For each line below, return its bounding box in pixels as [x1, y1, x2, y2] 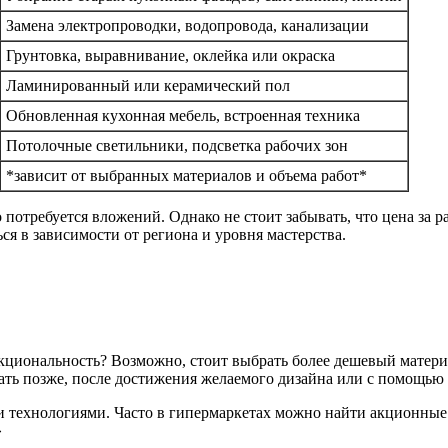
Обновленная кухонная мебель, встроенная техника [6, 107, 360, 125]
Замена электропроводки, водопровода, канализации [6, 17, 369, 35]
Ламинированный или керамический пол [6, 77, 290, 95]
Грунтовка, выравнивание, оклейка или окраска [6, 47, 335, 65]
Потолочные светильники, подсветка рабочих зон [6, 137, 348, 155]
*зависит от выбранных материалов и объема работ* [6, 167, 367, 185]
